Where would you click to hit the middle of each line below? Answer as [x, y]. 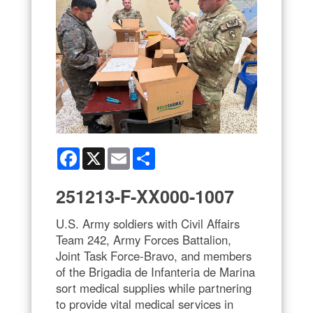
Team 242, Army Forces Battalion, [144, 239]
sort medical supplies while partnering [154, 287]
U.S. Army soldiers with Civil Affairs [148, 223]
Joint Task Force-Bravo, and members [154, 255]
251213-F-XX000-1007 [145, 196]
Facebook [102, 153]
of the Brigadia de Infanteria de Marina [155, 271]
